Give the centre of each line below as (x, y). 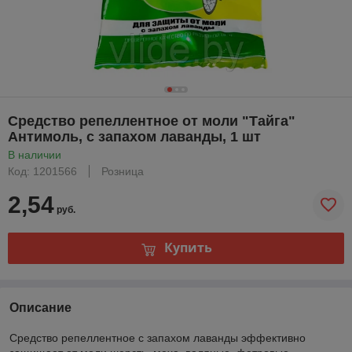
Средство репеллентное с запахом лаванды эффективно (158, 337)
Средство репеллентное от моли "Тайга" (152, 121)
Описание (40, 307)
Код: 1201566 (42, 171)
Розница (123, 171)
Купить (188, 248)
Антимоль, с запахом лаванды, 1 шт (134, 136)
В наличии (35, 154)
